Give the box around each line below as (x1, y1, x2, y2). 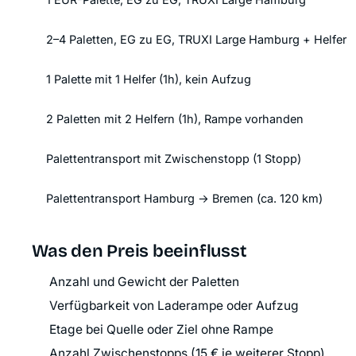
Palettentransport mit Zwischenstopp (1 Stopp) (46, 152, 301, 165)
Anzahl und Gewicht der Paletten (49, 274, 239, 289)
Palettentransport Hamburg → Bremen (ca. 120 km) (46, 192, 323, 205)
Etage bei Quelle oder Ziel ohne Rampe (49, 322, 273, 337)
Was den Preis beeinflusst (32, 241, 247, 261)
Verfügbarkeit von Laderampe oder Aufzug (49, 298, 299, 313)
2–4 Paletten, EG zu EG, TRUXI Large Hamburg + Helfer (46, 33, 346, 46)
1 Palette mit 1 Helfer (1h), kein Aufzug (46, 72, 251, 86)
